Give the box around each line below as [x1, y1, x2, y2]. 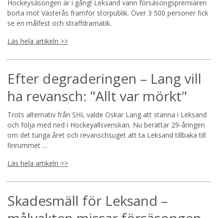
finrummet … [7, 140, 48, 150]
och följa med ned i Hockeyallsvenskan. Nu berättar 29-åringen [7, 120, 205, 129]
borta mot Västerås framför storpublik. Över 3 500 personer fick [7, 8, 208, 18]
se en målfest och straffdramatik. [7, 18, 111, 28]
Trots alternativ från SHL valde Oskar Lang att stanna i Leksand [7, 109, 207, 119]
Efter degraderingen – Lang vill [7, 69, 201, 88]
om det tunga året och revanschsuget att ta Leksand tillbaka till [7, 130, 206, 140]
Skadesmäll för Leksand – [7, 191, 168, 210]
